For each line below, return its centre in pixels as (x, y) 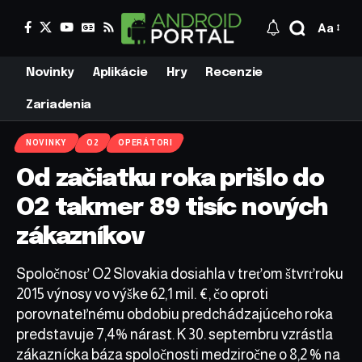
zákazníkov (80, 237)
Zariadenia (59, 105)
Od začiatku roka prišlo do (170, 179)
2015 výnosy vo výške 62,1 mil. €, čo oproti (142, 294)
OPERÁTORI (145, 142)
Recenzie (234, 72)
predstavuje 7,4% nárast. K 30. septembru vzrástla (175, 334)
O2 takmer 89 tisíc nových (173, 208)
